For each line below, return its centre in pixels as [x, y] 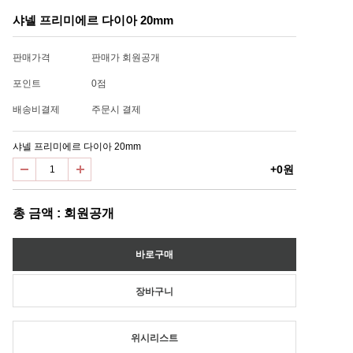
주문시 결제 [116, 110]
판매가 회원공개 [126, 58]
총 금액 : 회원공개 [63, 213]
